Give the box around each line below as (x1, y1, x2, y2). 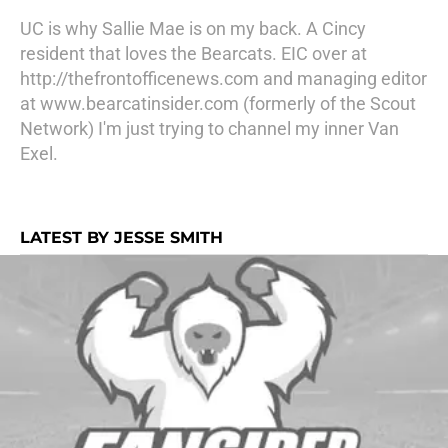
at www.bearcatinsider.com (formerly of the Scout (20, 93, 416, 114)
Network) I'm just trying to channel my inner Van (20, 118, 399, 139)
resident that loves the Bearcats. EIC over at (20, 43, 367, 64)
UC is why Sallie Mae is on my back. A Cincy (20, 18, 366, 39)
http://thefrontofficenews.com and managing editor (20, 68, 427, 89)
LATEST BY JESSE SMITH (20, 228, 223, 247)
